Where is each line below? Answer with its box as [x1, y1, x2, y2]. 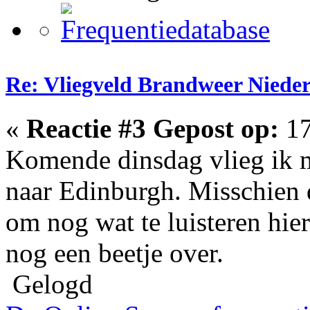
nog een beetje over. [6, 237, 224, 268]
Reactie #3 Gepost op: [26, 113, 279, 143]
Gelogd [6, 268, 93, 299]
